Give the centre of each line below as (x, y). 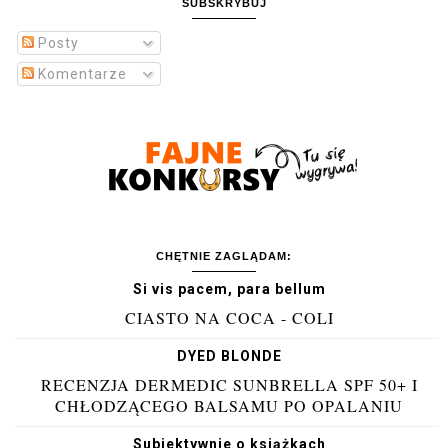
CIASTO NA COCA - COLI (229, 317)
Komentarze (80, 73)
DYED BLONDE (229, 355)
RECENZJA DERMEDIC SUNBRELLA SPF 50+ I (229, 384)
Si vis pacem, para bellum (229, 288)
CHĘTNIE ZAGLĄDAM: (224, 255)
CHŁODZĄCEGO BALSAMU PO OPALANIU (229, 405)
